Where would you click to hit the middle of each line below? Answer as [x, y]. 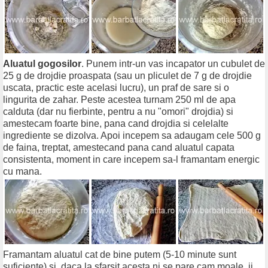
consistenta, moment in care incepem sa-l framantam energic [131, 160]
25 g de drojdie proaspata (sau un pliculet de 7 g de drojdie [127, 76]
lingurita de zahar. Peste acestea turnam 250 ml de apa [119, 100]
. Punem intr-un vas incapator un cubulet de [173, 64]
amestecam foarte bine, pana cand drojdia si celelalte [116, 124]
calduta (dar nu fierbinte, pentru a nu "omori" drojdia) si [118, 112]
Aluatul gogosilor [42, 64]
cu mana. [22, 172]
